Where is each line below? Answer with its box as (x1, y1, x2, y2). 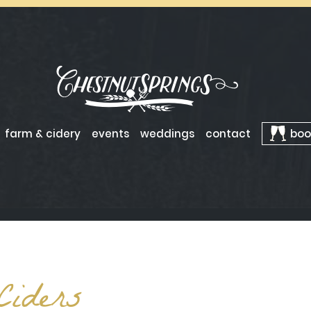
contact (205, 126, 251, 141)
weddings (140, 126, 194, 141)
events (91, 126, 129, 141)
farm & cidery (4, 126, 81, 141)
